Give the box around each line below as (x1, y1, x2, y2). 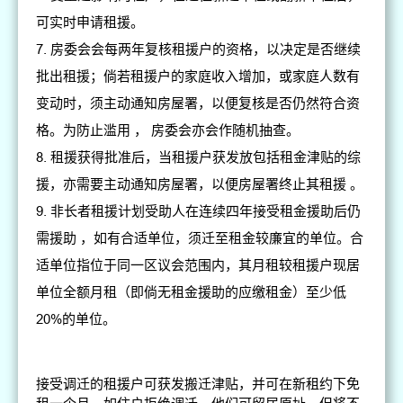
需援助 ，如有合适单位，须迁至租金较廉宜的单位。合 (36, 230, 364, 246)
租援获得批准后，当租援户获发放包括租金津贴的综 (50, 149, 362, 166)
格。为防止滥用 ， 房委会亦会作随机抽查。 (36, 122, 300, 139)
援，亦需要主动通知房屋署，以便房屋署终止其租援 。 (36, 176, 364, 193)
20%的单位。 (36, 311, 117, 327)
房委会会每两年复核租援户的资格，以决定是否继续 (50, 41, 362, 58)
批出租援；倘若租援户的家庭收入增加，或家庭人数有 (36, 68, 361, 85)
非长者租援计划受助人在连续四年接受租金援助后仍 (50, 203, 362, 219)
